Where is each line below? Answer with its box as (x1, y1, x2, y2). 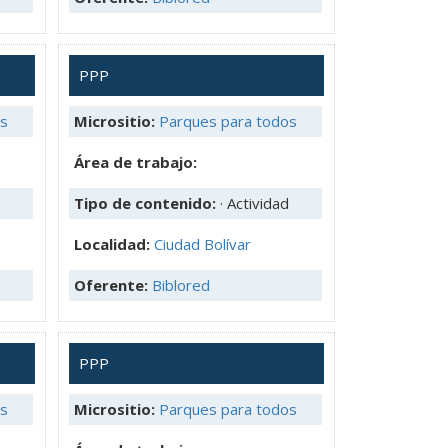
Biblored (152, 274, 210, 295)
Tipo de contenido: (74, 192, 220, 213)
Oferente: (74, 274, 152, 295)
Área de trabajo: (74, 151, 197, 172)
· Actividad (220, 192, 289, 213)
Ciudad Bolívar (154, 233, 251, 254)
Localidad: (74, 233, 154, 254)
